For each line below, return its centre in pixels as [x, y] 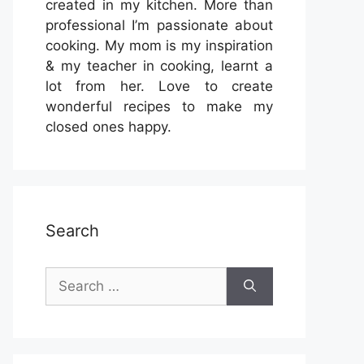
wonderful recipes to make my [159, 106]
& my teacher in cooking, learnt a [159, 66]
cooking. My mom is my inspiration [159, 45]
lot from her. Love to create [159, 86]
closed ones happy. [108, 127]
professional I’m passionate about [159, 25]
